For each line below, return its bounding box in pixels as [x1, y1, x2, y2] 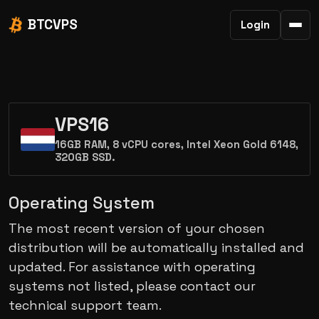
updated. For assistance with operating [9, 258, 256, 275]
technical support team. [9, 297, 162, 313]
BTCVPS [27, 16, 78, 33]
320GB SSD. [55, 151, 115, 164]
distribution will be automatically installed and [9, 239, 304, 256]
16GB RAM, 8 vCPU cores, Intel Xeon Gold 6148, [55, 138, 298, 151]
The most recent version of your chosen [9, 220, 265, 236]
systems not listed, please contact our [9, 278, 256, 294]
